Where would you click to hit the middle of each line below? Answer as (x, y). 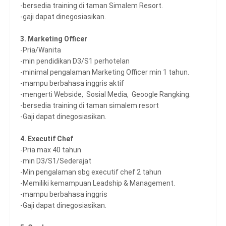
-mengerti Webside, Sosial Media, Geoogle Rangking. (105, 94)
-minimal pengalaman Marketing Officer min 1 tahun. (105, 72)
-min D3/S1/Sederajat (56, 161)
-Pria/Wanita (41, 50)
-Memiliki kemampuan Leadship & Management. (98, 183)
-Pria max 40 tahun (51, 150)
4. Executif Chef (47, 139)
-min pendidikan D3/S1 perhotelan (75, 61)
